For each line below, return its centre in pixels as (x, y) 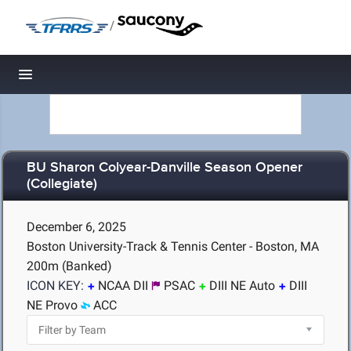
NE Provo (52, 305)
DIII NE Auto (242, 286)
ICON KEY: (55, 286)
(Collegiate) (62, 185)
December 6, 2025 (76, 227)
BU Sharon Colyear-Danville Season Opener (165, 168)
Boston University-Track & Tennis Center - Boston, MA (173, 246)
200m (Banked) (69, 266)
